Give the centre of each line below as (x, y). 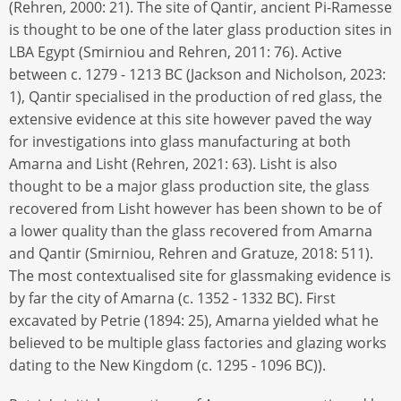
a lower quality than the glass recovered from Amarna (191, 230)
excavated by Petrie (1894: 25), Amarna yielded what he (194, 320)
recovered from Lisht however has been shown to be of (195, 208)
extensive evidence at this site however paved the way (190, 119)
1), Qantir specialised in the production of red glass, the (196, 96)
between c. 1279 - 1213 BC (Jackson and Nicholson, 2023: (197, 74)
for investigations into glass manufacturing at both (180, 141)
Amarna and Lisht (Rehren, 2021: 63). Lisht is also (173, 163)
